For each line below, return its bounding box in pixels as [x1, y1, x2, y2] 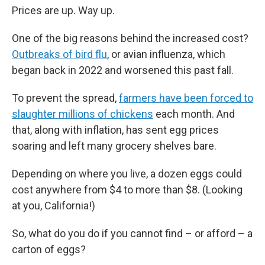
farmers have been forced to [119, 92, 253, 104]
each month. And [153, 108, 235, 120]
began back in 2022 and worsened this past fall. [12, 64, 234, 76]
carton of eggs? [12, 243, 86, 256]
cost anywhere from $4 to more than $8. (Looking [12, 183, 243, 196]
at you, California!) [12, 199, 95, 212]
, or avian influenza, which [107, 48, 225, 60]
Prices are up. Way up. [12, 4, 115, 17]
